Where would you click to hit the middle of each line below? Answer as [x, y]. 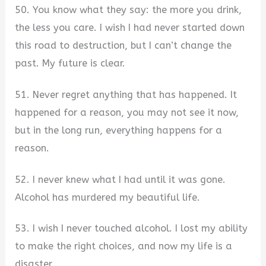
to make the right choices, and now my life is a [124, 246]
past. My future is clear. [70, 64]
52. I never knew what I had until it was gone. [121, 179]
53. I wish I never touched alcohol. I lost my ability [132, 229]
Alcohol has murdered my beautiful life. [108, 197]
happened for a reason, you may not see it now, [127, 113]
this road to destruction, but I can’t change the [123, 46]
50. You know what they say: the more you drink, [129, 10]
